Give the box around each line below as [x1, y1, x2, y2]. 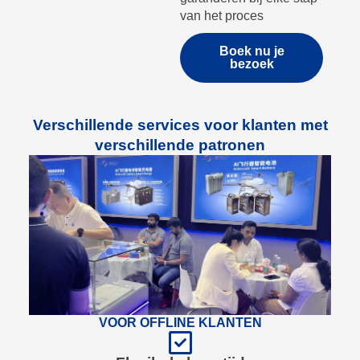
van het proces [180, 8, 264, 22]
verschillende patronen [95, 136, 265, 153]
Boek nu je [219, 43, 284, 58]
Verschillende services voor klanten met [32, 116, 328, 133]
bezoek [229, 56, 274, 71]
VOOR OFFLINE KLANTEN [98, 316, 262, 330]
